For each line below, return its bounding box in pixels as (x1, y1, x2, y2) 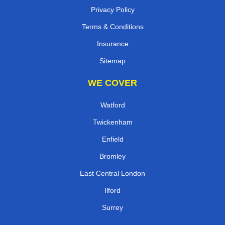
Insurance (96, 39, 129, 48)
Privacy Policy (90, 5, 135, 14)
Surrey (102, 203, 123, 211)
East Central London (80, 169, 145, 177)
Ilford (104, 186, 121, 194)
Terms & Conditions (81, 22, 144, 31)
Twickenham (92, 118, 133, 126)
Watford (100, 100, 125, 109)
